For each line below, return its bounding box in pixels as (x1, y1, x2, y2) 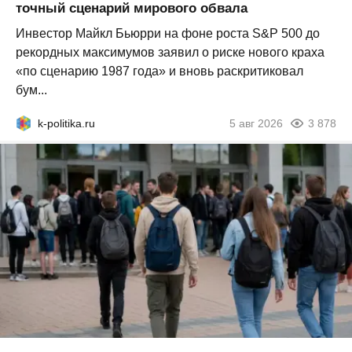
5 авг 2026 (229, 117, 283, 130)
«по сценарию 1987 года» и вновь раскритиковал (16, 64, 303, 79)
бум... (16, 83, 47, 97)
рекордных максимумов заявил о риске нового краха (16, 46, 324, 60)
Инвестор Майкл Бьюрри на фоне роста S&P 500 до (16, 27, 320, 41)
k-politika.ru (38, 117, 95, 130)
